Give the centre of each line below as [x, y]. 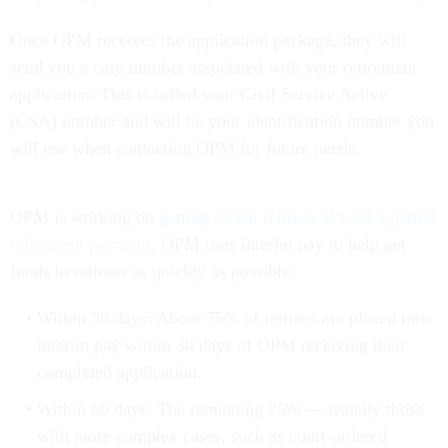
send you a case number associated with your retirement [213, 67]
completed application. [119, 372]
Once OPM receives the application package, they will [208, 40]
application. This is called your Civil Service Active [198, 94]
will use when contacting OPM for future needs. [185, 148]
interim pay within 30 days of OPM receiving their [221, 345]
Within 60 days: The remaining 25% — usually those [230, 409]
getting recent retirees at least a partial [297, 217]
